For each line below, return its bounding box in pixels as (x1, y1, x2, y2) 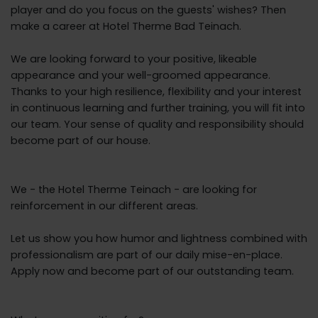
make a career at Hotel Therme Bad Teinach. (11, 19, 241, 33)
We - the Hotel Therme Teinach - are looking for (11, 182, 257, 197)
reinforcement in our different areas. (11, 199, 198, 213)
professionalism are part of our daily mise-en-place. (11, 248, 283, 262)
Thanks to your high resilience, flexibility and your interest (11, 84, 302, 99)
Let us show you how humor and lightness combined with (11, 231, 307, 246)
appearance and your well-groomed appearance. (11, 68, 270, 82)
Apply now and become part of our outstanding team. (11, 264, 294, 278)
